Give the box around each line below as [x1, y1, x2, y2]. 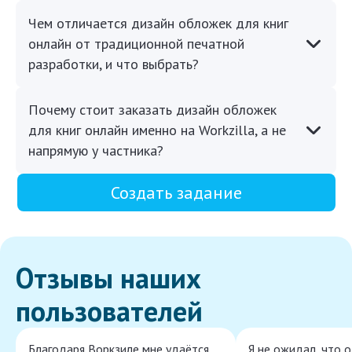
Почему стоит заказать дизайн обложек [28, 101, 277, 119]
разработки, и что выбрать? [28, 55, 199, 74]
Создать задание [110, 181, 242, 204]
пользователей [16, 292, 203, 330]
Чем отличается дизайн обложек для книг [28, 14, 288, 33]
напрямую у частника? [28, 141, 163, 160]
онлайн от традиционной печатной [28, 35, 244, 53]
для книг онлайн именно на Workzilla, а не [28, 121, 286, 140]
